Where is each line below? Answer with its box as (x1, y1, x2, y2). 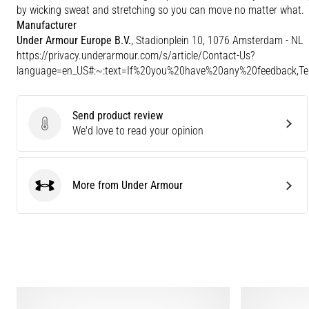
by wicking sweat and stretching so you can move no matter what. (17, 3, 304, 17)
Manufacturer (17, 18, 77, 32)
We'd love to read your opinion (72, 123, 203, 137)
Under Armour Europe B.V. (17, 33, 131, 47)
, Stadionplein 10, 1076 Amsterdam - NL (131, 33, 303, 47)
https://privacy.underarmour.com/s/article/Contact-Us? (17, 48, 255, 62)
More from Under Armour (72, 178, 183, 192)
